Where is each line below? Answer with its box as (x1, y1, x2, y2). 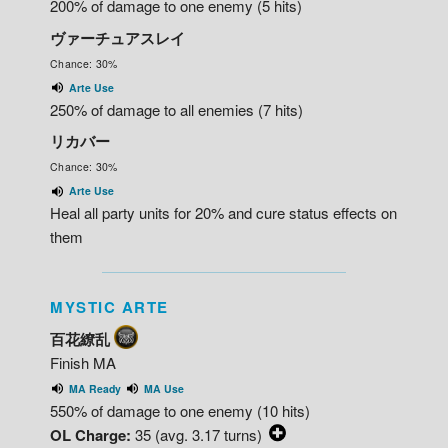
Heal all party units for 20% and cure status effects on (50, 202, 397, 224)
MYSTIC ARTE (50, 296, 169, 319)
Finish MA (50, 351, 116, 373)
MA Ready (69, 380, 121, 396)
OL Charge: (50, 423, 131, 446)
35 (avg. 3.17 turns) (131, 423, 266, 445)
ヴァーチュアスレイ (50, 26, 185, 49)
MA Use (144, 380, 184, 396)
